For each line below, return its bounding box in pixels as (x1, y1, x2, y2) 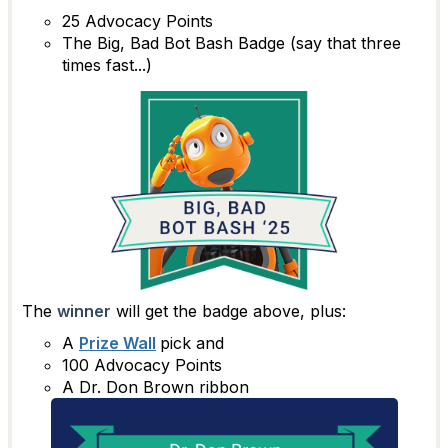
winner (57, 301, 111, 322)
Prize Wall (79, 333, 156, 354)
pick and (160, 333, 224, 354)
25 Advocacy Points (62, 10, 213, 31)
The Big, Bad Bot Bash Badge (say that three (62, 32, 401, 53)
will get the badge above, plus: (111, 301, 346, 322)
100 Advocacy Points (62, 355, 222, 376)
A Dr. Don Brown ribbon (62, 377, 249, 398)
